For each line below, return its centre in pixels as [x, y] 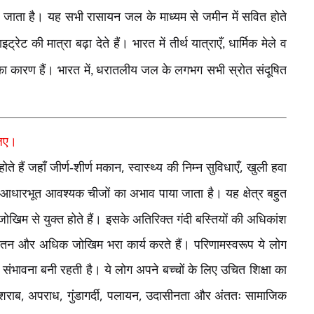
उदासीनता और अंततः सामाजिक [217, 295]
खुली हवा [267, 167]
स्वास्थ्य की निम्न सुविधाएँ [184, 167]
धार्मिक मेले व [258, 44]
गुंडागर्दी [84, 295]
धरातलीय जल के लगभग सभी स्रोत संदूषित [191, 70]
